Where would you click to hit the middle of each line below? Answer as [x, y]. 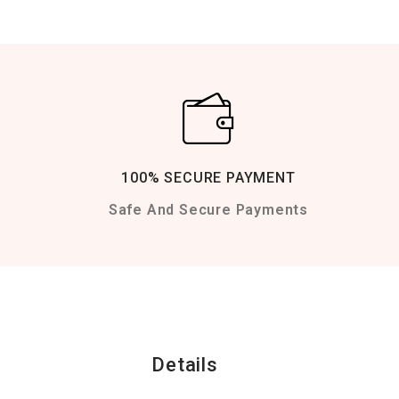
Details [185, 365]
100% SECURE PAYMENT [208, 178]
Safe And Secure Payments [208, 210]
